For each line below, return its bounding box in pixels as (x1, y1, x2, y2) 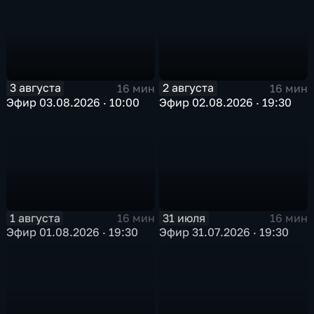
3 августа (9, 81, 61, 95)
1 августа (9, 210, 60, 225)
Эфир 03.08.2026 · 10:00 (6, 95, 140, 109)
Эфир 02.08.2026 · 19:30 (159, 95, 292, 109)
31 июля (163, 210, 206, 225)
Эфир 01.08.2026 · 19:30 (6, 225, 139, 240)
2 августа (163, 81, 214, 95)
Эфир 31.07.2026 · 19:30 (159, 225, 289, 240)
